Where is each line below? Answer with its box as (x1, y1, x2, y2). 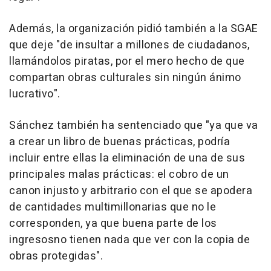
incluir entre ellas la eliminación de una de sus (9, 150, 245, 166)
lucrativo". (9, 86, 60, 102)
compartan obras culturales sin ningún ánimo (9, 70, 241, 86)
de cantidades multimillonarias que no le (9, 199, 216, 215)
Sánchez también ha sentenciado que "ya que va (9, 117, 258, 134)
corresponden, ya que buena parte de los (9, 215, 217, 232)
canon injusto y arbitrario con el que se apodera (9, 183, 252, 199)
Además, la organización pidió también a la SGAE (9, 21, 258, 37)
